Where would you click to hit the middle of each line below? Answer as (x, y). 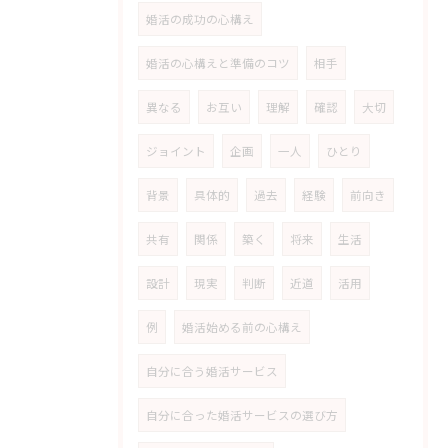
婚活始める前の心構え (242, 327)
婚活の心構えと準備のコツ (218, 63)
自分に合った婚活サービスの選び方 (242, 415)
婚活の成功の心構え (200, 19)
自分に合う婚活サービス (212, 371)
